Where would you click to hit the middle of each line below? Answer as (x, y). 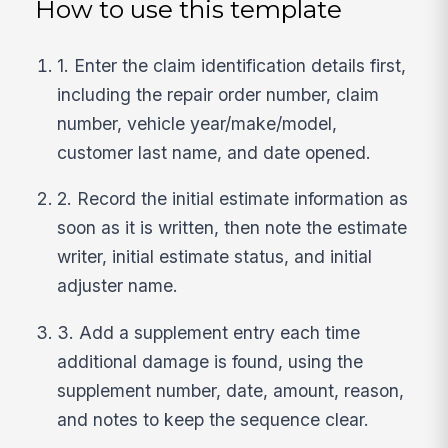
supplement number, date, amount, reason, (231, 390)
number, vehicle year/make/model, (197, 123)
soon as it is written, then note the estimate (232, 228)
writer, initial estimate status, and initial (215, 257)
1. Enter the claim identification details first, (232, 65)
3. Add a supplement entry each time (209, 332)
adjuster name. (118, 286)
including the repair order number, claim (218, 94)
